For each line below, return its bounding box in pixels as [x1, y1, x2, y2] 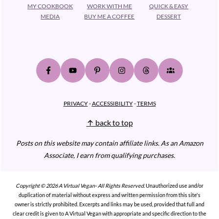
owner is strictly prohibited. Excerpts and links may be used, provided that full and [15, 200, 204, 207]
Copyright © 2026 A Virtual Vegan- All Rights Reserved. [16, 182, 145, 189]
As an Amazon [160, 138, 203, 147]
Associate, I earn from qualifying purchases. [44, 151, 175, 159]
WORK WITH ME [87, 2, 132, 10]
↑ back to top [86, 117, 133, 127]
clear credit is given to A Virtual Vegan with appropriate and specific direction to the [13, 210, 206, 217]
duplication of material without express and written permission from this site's [19, 191, 200, 198]
